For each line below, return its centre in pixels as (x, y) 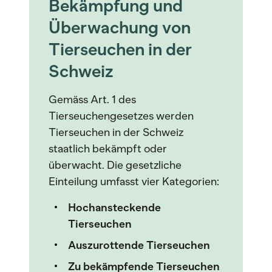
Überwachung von (120, 27)
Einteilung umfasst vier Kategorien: (134, 182)
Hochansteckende (114, 208)
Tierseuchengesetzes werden (121, 116)
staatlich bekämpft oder (108, 149)
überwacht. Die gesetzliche (115, 165)
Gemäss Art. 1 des (92, 100)
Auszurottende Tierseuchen (139, 245)
